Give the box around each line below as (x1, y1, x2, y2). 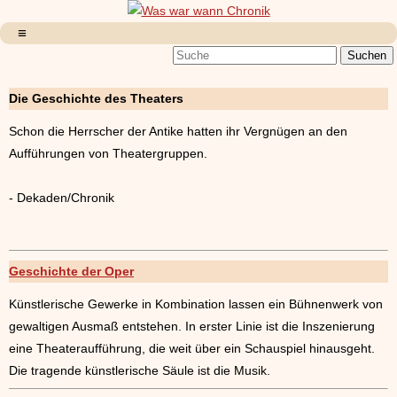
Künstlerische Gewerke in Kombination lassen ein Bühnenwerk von (9, 296, 383, 311)
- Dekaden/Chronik (9, 190, 114, 205)
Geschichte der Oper (9, 264, 134, 279)
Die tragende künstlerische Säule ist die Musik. (9, 362, 270, 378)
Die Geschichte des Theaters (9, 91, 183, 105)
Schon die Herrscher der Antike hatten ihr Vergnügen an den (9, 123, 347, 138)
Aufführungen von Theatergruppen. (9, 145, 207, 160)
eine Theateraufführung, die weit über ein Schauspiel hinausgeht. (9, 340, 375, 355)
